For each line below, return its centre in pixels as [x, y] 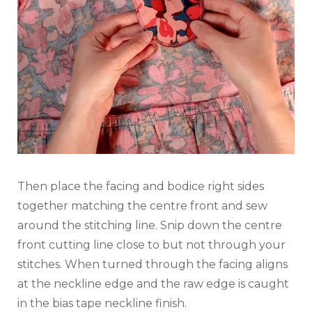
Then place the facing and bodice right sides [141, 186]
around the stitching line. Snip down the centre [150, 225]
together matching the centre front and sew [142, 205]
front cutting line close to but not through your [151, 244]
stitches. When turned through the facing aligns [153, 264]
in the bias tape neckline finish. [102, 303]
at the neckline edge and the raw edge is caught [153, 283]
